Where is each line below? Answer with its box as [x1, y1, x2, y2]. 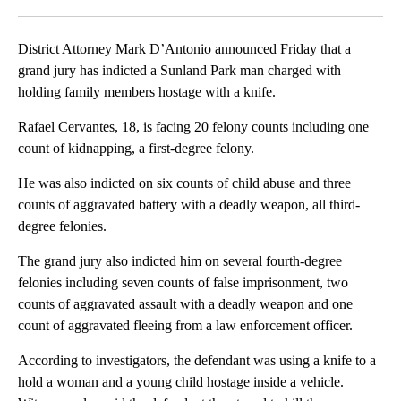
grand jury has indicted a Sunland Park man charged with [18, 63, 341, 79]
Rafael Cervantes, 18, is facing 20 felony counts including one [18, 119, 369, 135]
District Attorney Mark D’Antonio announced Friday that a [18, 41, 351, 57]
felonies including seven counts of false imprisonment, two [18, 275, 348, 291]
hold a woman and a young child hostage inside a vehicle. [18, 374, 344, 390]
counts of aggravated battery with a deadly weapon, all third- [18, 197, 360, 213]
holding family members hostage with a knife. [18, 84, 276, 100]
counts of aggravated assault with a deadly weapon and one [18, 296, 353, 312]
